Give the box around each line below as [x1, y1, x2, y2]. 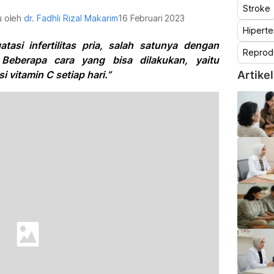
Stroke [242, 3, 270, 13]
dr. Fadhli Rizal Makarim [24, 13, 119, 23]
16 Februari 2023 [118, 13, 185, 23]
